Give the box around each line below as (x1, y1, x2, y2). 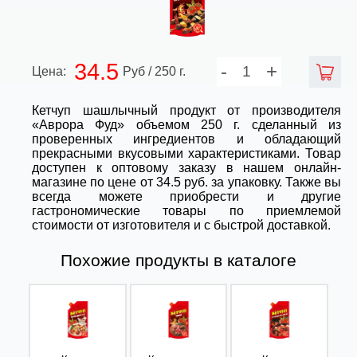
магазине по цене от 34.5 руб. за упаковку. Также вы (32, 175, 341, 190)
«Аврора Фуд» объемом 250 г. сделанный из (32, 118, 341, 132)
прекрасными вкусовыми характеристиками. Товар (32, 147, 341, 161)
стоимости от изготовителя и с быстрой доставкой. (32, 218, 331, 233)
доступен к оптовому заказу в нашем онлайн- (32, 161, 341, 175)
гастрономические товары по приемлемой (32, 204, 341, 218)
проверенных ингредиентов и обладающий (32, 132, 341, 147)
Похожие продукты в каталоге (61, 250, 296, 269)
